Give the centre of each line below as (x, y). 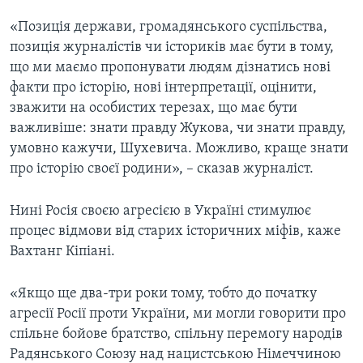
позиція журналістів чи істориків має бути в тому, (172, 48)
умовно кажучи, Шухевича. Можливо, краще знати (179, 149)
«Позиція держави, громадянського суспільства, (169, 28)
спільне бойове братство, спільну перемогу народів (176, 335)
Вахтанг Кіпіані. (62, 252)
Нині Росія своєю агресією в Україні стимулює (160, 211)
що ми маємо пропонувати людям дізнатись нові (170, 68)
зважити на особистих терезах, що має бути (154, 109)
